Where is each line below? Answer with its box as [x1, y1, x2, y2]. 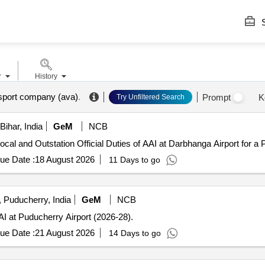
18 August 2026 [34, 154, 95, 164]
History [34, 72, 57, 80]
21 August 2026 [34, 228, 95, 238]
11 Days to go [108, 155, 160, 164]
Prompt [202, 92, 231, 102]
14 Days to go [108, 228, 161, 238]
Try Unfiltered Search [116, 93, 185, 101]
